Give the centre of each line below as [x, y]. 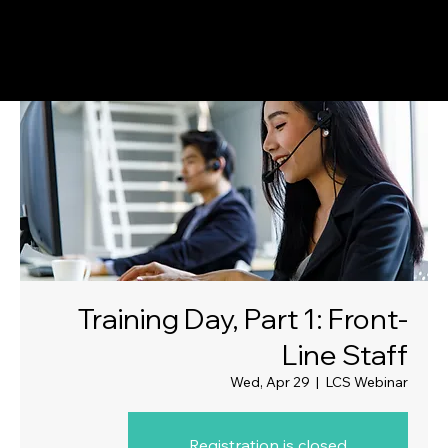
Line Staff [345, 354]
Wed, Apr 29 [270, 381]
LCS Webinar [366, 381]
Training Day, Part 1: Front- [242, 318]
